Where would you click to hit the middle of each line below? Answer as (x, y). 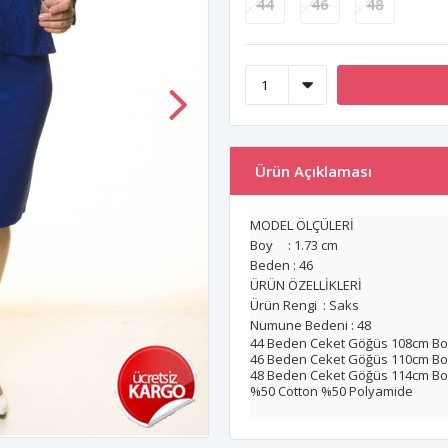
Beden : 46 (281, 265)
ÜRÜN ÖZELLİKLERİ (307, 285)
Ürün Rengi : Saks (304, 305)
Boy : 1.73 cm (294, 245)
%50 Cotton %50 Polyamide (331, 391)
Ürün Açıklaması (313, 171)
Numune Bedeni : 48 (310, 325)
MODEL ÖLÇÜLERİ (303, 225)
